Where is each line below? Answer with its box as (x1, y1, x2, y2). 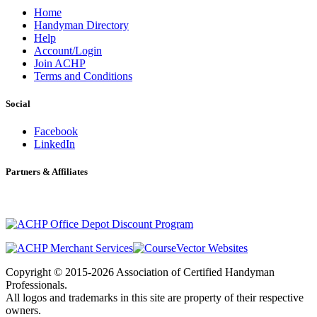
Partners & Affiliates (6, 166, 88, 178)
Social (6, 98, 30, 110)
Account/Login (34, 44, 102, 57)
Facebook (34, 125, 78, 138)
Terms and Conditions (34, 69, 132, 82)
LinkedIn (34, 138, 75, 151)
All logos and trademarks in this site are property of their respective (6, 291, 304, 304)
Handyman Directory (34, 18, 129, 31)
